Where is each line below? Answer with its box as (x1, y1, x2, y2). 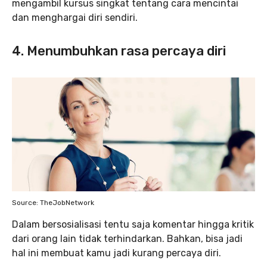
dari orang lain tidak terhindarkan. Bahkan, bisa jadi (12, 233, 243, 244)
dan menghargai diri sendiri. (12, 12, 138, 23)
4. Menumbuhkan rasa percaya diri (12, 43, 232, 59)
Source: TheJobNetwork (12, 198, 94, 207)
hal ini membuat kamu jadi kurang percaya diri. (12, 247, 221, 259)
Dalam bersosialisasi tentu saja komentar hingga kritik (12, 219, 254, 230)
